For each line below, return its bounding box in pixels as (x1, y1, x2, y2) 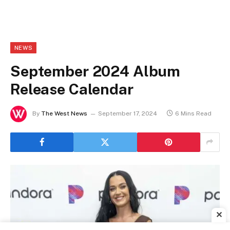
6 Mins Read (175, 109, 212, 117)
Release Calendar (10, 80, 133, 98)
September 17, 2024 (98, 109, 157, 117)
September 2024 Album (10, 62, 181, 80)
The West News (41, 109, 87, 117)
